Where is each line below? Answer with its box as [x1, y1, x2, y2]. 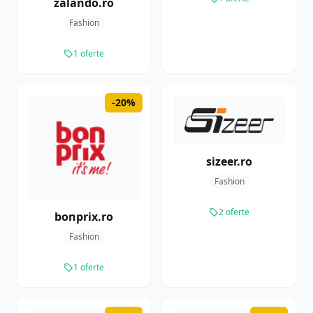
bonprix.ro [54, 209, 113, 225]
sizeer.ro [206, 153, 252, 169]
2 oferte [219, 205, 249, 218]
